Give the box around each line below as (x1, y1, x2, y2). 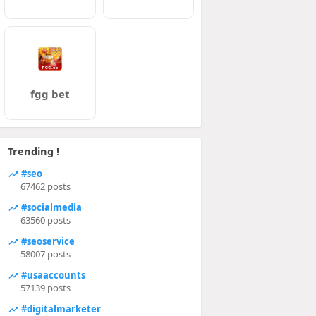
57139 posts (20, 281, 71, 294)
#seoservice (18, 234, 75, 248)
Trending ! (7, 144, 59, 158)
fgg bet (30, 87, 70, 101)
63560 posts (20, 214, 71, 226)
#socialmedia (18, 200, 82, 214)
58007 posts (20, 248, 71, 260)
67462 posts (20, 180, 71, 193)
